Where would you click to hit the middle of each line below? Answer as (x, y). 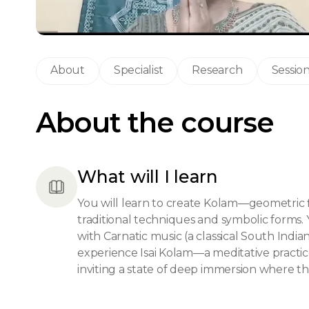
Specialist (138, 70)
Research (217, 70)
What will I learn (148, 177)
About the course (155, 122)
